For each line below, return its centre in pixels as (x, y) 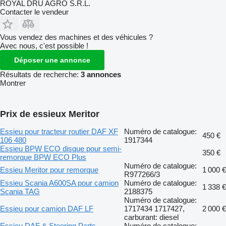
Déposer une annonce (52, 60)
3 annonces (101, 74)
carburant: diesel (151, 217)
